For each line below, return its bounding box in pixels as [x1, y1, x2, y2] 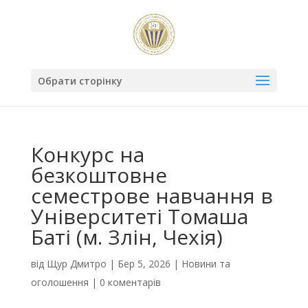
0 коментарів [99, 276, 161, 289]
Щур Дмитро [46, 257, 107, 270]
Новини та [181, 257, 230, 270]
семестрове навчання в [30, 181, 273, 210]
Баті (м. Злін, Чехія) [30, 223, 228, 251]
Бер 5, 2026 [117, 257, 170, 270]
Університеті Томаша [30, 202, 248, 230]
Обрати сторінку [37, 74, 122, 87]
